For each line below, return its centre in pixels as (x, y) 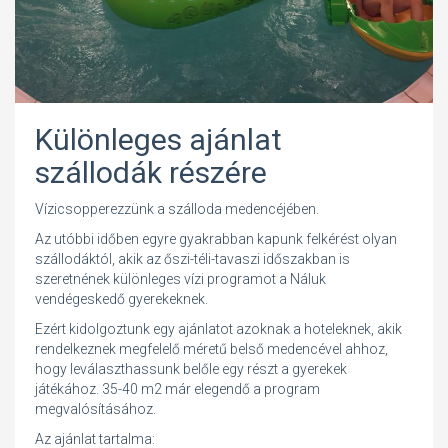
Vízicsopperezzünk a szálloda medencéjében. (177, 208)
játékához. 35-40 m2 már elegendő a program (177, 388)
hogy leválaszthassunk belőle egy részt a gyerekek (191, 368)
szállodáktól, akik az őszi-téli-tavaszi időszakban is (192, 258)
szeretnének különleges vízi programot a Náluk (180, 278)
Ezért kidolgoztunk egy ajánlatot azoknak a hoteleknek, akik (218, 328)
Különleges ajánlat (158, 139)
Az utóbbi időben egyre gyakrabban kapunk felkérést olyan (216, 238)
